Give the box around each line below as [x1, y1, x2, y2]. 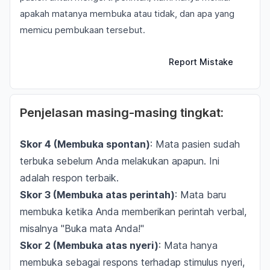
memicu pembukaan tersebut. [20, 24, 145, 36]
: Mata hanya [159, 239, 218, 251]
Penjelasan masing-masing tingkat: [20, 105, 224, 120]
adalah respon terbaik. [20, 172, 119, 184]
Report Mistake [169, 57, 233, 67]
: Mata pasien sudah [150, 138, 240, 150]
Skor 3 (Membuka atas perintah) [20, 189, 175, 201]
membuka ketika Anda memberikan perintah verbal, [20, 206, 246, 218]
